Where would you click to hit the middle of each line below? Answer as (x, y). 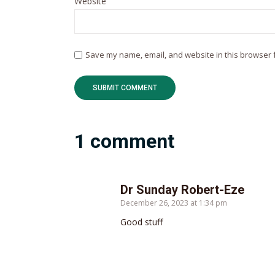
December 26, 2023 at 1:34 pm (174, 203)
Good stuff (141, 222)
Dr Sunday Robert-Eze (182, 189)
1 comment (124, 141)
